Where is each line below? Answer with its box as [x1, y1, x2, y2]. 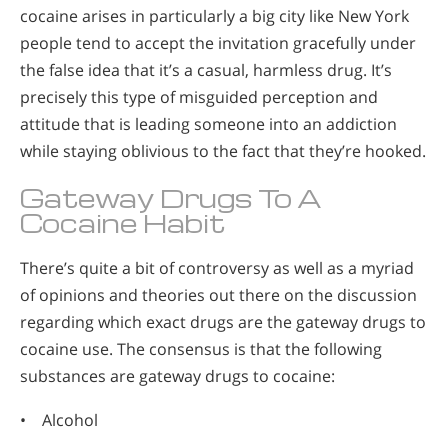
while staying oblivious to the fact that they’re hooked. [20, 139, 426, 162]
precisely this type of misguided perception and [20, 85, 378, 108]
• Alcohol [20, 409, 98, 432]
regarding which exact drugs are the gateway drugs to [20, 310, 426, 333]
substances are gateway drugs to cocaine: [20, 364, 335, 387]
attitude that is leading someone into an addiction [20, 112, 397, 135]
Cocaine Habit [20, 205, 226, 239]
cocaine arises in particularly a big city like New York [20, 4, 409, 27]
